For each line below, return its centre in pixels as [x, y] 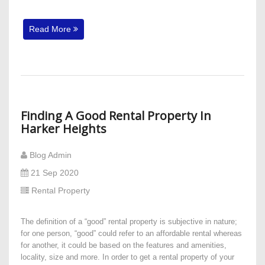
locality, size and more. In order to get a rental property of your [127, 257]
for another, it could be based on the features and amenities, [124, 245]
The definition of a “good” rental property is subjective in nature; [129, 222]
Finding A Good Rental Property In [116, 115]
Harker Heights [64, 128]
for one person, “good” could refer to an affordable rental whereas [131, 234]
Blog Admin [52, 155]
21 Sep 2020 [56, 173]
